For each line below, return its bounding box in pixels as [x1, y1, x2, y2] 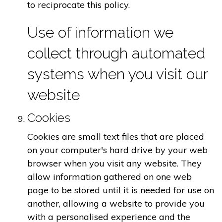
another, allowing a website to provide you [27, 198, 205, 210]
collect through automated [27, 45, 205, 62]
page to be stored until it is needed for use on [27, 184, 214, 196]
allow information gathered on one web [27, 171, 192, 183]
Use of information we [27, 24, 173, 42]
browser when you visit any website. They [27, 158, 202, 169]
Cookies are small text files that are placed [27, 131, 204, 143]
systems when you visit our [27, 65, 208, 83]
